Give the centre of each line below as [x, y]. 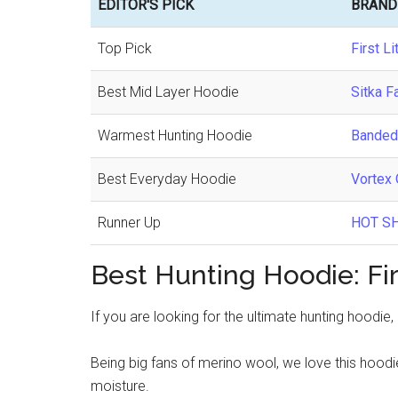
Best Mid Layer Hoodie [168, 92]
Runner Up [129, 223]
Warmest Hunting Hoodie [175, 135]
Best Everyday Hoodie [167, 179]
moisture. [120, 386]
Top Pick [125, 48]
